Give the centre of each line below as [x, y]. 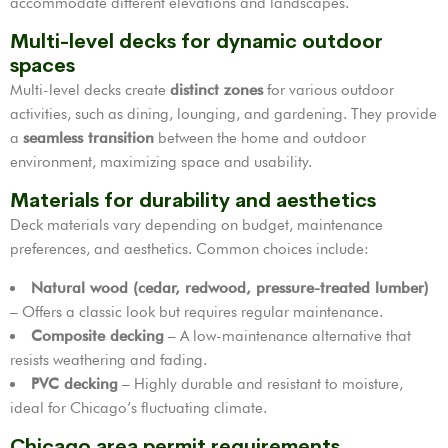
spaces [42, 66]
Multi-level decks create [90, 90]
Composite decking [97, 336]
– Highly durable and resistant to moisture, [260, 384]
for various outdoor [328, 90]
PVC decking [74, 384]
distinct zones [216, 90]
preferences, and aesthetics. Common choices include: [189, 249]
